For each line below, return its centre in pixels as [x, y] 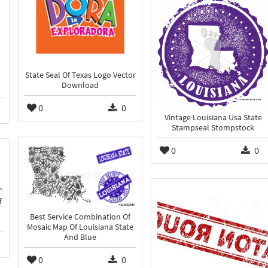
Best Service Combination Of [80, 217]
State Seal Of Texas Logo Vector [80, 75]
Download [80, 86]
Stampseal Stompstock [213, 127]
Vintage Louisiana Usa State [213, 117]
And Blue [80, 237]
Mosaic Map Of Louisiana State [80, 227]
